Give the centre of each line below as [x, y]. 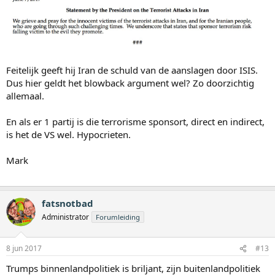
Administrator [65, 217]
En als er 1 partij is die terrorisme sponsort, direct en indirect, [135, 121]
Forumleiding [118, 217]
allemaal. [25, 95]
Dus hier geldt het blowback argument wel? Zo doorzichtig [130, 83]
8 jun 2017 [24, 249]
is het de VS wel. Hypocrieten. [68, 134]
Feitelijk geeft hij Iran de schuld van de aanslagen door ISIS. [132, 70]
